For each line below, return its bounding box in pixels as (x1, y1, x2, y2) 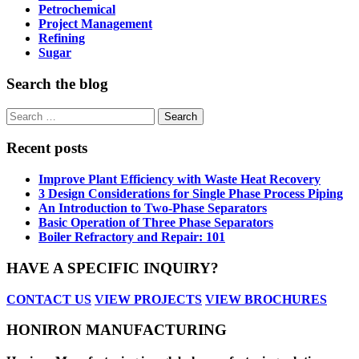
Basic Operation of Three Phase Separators (38, 216, 273, 230)
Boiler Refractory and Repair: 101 (38, 230, 225, 244)
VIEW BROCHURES (205, 292, 327, 306)
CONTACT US (6, 292, 91, 306)
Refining (38, 31, 85, 46)
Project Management (38, 17, 152, 31)
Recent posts (6, 139, 87, 157)
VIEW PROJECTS (95, 292, 202, 306)
